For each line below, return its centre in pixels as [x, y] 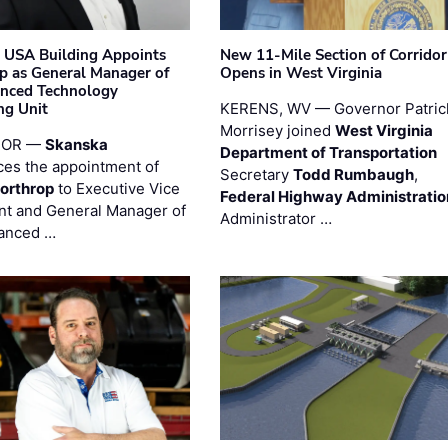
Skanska [77, 144]
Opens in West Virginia [300, 72]
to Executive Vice [117, 188]
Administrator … [275, 218]
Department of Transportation [328, 152]
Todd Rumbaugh [353, 174]
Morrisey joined [277, 130]
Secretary [256, 174]
